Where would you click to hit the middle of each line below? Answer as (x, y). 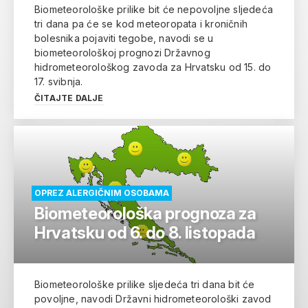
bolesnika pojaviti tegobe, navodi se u (124, 38)
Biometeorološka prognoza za (145, 213)
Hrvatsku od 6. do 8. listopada (145, 232)
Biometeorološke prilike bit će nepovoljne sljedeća (154, 9)
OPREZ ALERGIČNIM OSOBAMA (102, 192)
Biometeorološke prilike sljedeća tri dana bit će (145, 284)
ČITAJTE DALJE (69, 98)
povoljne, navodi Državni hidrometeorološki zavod (153, 298)
